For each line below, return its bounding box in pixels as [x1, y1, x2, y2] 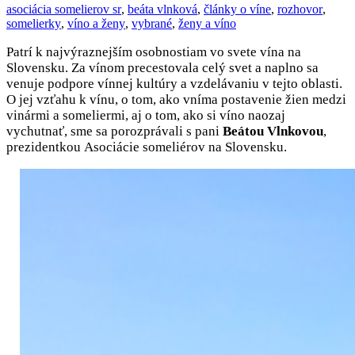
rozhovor [277, 2, 323, 16]
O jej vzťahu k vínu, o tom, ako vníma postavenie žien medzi [6, 91, 346, 107]
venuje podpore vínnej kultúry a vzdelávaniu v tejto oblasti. [6, 75, 342, 91]
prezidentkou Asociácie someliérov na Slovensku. [6, 139, 287, 155]
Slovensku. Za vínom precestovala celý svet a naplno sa [6, 59, 319, 75]
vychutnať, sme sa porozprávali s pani [6, 123, 223, 139]
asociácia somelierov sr [6, 2, 121, 16]
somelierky [6, 16, 61, 30]
